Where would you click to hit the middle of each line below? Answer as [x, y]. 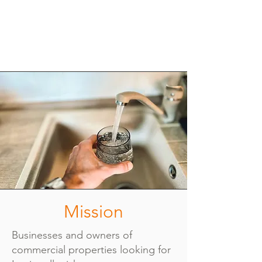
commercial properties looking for [91, 250]
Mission [94, 212]
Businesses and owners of [72, 235]
